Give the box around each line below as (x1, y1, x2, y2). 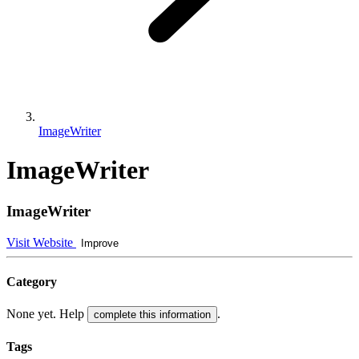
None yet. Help (6, 307, 87, 321)
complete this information (94, 309, 211, 321)
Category (6, 274, 57, 288)
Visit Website (6, 235, 76, 249)
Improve (81, 236, 119, 249)
